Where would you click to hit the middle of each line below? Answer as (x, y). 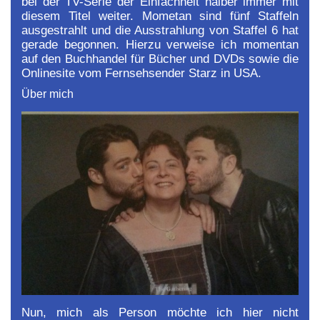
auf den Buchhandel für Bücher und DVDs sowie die (160, 59)
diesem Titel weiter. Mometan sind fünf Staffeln (160, 16)
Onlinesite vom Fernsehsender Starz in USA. (141, 73)
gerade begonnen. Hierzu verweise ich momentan (160, 44)
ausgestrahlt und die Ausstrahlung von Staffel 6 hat (160, 30)
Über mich (47, 94)
